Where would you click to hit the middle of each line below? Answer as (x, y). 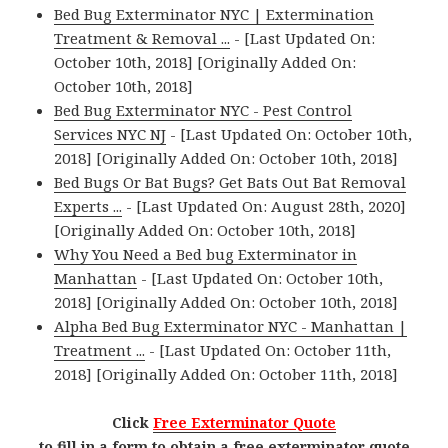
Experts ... (88, 206)
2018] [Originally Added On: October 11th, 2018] (226, 374)
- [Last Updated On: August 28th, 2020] (264, 206)
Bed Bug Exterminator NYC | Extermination (214, 14)
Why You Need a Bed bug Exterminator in (206, 254)
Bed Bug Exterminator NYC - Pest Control (203, 110)
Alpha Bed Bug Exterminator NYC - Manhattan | (231, 326)
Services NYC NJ (110, 134)
